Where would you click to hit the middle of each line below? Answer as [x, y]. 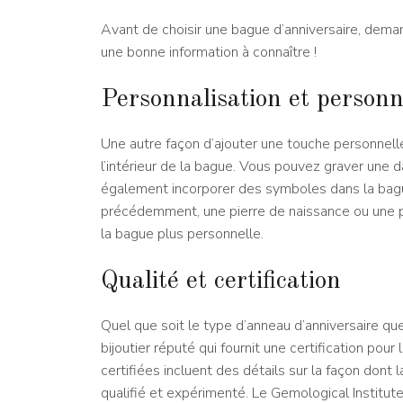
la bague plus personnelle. [182, 234]
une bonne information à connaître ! [209, 53]
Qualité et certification [221, 282]
